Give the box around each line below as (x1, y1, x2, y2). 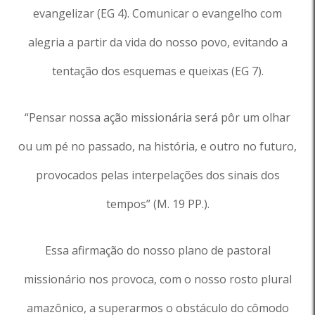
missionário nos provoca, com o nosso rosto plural (23, 271, 292, 287)
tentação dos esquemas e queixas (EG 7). (51, 63, 264, 79)
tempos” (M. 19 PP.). (105, 196, 210, 212)
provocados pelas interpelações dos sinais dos (35, 167, 280, 183)
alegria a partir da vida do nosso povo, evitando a (27, 34, 288, 50)
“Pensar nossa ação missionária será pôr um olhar (25, 110, 290, 125)
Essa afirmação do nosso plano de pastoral (44, 243, 271, 258)
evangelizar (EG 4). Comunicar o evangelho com (33, 6, 282, 21)
